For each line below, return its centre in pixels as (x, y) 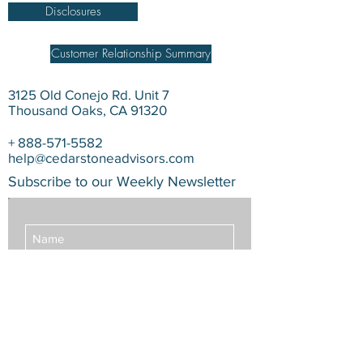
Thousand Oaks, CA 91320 (88, 110)
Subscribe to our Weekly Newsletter (122, 181)
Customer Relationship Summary (131, 53)
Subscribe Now (130, 315)
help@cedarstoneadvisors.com (101, 158)
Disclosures (73, 11)
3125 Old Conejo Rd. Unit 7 (89, 94)
